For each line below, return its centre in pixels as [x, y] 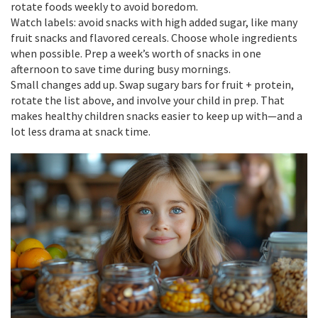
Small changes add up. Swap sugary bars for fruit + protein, [152, 84]
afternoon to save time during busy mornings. [121, 69]
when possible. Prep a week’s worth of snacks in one [136, 53]
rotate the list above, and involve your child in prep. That [148, 100]
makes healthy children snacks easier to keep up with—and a [157, 116]
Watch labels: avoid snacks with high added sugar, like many [154, 22]
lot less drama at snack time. [81, 131]
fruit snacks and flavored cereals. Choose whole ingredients [154, 38]
